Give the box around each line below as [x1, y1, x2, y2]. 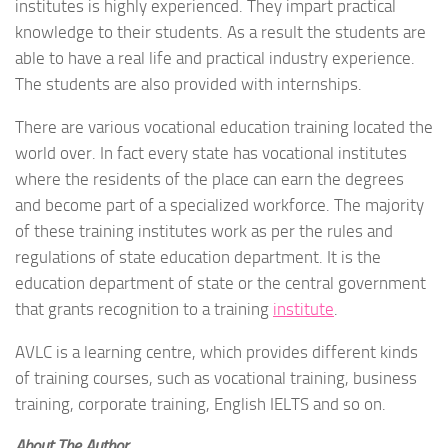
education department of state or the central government [15, 272, 426, 293]
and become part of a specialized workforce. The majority [15, 194, 424, 215]
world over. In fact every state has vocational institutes [15, 142, 407, 163]
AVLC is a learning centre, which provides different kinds [15, 341, 418, 362]
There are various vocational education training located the [15, 116, 433, 137]
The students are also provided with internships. [15, 74, 362, 95]
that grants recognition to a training [15, 298, 273, 319]
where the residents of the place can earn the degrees [15, 168, 404, 189]
